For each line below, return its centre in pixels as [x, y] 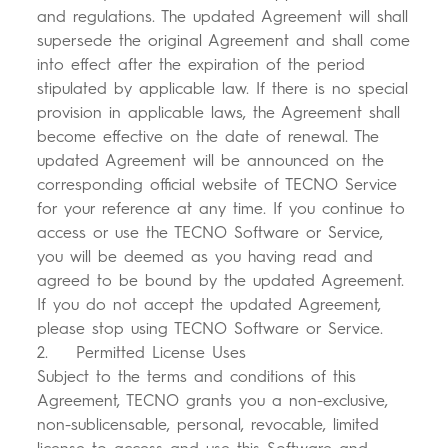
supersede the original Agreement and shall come [224, 41]
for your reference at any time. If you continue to [221, 209]
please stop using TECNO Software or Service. [210, 329]
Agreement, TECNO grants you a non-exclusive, [213, 401]
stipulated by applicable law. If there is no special [223, 89]
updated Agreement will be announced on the [211, 161]
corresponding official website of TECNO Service [217, 185]
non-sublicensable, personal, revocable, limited [208, 425]
